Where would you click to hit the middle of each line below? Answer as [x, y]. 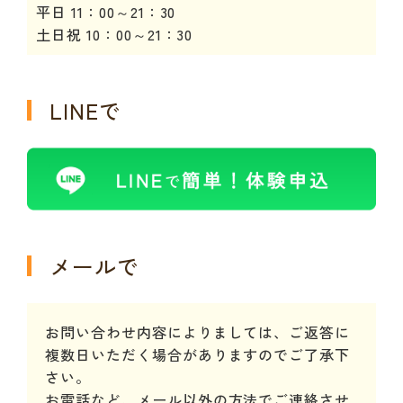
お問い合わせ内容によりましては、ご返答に [198, 331]
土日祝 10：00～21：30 [115, 35]
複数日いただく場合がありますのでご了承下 [198, 354]
